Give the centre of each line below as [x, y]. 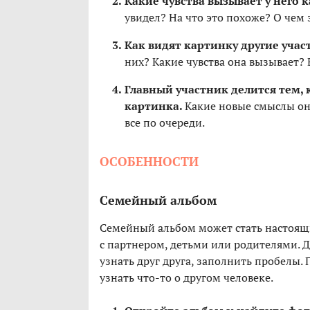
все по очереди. [165, 123]
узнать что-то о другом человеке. [186, 278]
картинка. [155, 106]
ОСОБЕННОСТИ [149, 162]
